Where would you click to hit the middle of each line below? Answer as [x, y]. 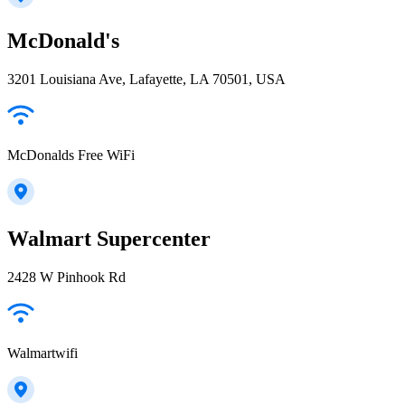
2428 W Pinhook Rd [66, 278]
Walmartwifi [42, 353]
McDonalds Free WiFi [71, 155]
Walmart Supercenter [109, 239]
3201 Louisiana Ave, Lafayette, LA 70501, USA [146, 80]
